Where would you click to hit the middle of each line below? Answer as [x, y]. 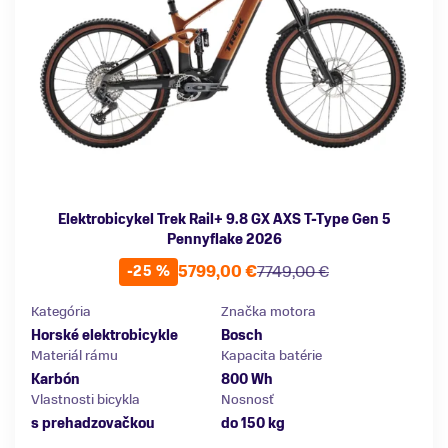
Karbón [55, 379]
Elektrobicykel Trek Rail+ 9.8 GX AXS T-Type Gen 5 [224, 219]
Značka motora [268, 311]
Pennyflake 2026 [224, 239]
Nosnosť [247, 399]
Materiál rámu [74, 355]
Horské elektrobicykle [104, 335]
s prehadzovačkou [93, 423]
